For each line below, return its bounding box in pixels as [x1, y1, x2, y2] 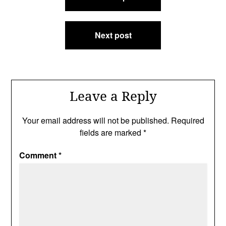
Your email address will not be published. [22, 114, 169, 126]
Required [171, 114, 204, 126]
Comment [19, 149, 59, 161]
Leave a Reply [69, 86, 157, 105]
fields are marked [80, 126, 143, 138]
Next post [94, 29, 132, 41]
